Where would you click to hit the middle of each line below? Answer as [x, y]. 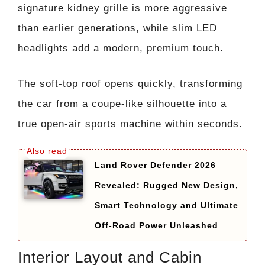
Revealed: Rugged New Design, [167, 185]
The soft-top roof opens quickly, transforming [130, 83]
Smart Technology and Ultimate [167, 206]
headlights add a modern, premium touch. [121, 49]
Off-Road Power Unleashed [156, 226]
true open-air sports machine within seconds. [130, 124]
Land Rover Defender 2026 [155, 165]
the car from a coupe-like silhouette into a [122, 104]
